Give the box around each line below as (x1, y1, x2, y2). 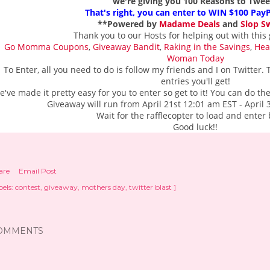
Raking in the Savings (164, 41, 250, 52)
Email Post (19, 166, 57, 175)
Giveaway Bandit (93, 41, 160, 52)
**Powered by (98, 18, 159, 30)
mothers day (81, 183, 125, 192)
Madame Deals (159, 18, 220, 30)
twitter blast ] (129, 183, 176, 192)
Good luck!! (173, 121, 218, 133)
